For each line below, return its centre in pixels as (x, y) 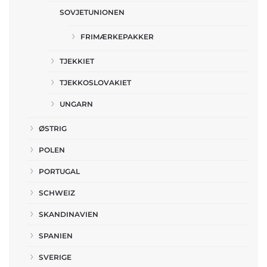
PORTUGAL (59, 171)
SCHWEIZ (57, 193)
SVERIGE (55, 257)
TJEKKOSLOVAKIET (95, 83)
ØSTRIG (53, 128)
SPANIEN (56, 236)
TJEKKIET (77, 61)
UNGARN (76, 104)
